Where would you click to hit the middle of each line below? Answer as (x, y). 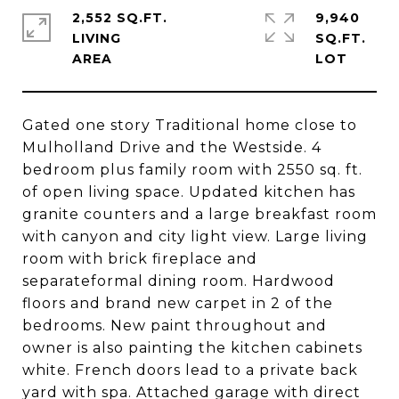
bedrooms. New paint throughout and (175, 326)
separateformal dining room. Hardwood (179, 281)
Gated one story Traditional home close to (190, 125)
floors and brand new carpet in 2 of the (178, 303)
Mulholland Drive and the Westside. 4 (172, 147)
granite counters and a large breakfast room (199, 214)
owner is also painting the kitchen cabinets (192, 348)
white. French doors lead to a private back (190, 370)
